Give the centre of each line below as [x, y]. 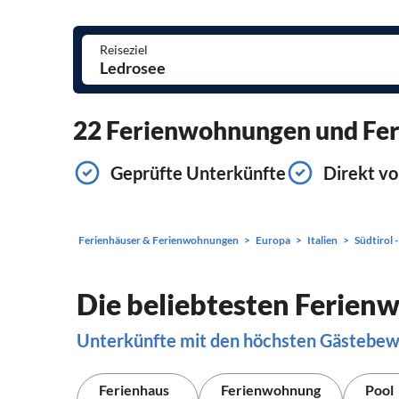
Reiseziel [124, 49]
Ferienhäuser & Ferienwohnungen [159, 240]
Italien [322, 240]
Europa [273, 240]
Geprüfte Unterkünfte [198, 173]
